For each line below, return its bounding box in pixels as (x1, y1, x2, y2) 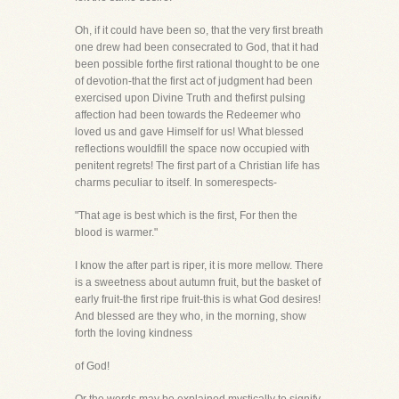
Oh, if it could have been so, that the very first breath (75, 24, 323, 37)
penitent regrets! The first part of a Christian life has (75, 159, 320, 172)
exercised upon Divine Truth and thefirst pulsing (75, 92, 305, 104)
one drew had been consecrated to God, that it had (75, 41, 319, 53)
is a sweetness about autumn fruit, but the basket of (75, 276, 321, 289)
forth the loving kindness (75, 327, 192, 339)
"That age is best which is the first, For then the (75, 209, 297, 222)
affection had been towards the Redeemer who (75, 109, 301, 121)
